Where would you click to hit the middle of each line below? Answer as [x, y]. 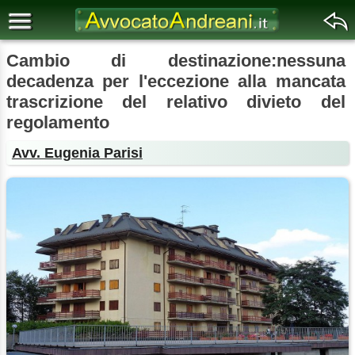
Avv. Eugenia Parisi [77, 153]
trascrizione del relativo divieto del [176, 102]
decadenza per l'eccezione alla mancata [176, 81]
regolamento [58, 122]
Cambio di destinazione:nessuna [176, 61]
